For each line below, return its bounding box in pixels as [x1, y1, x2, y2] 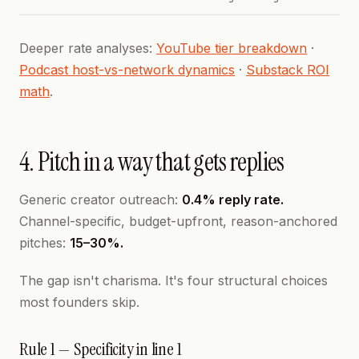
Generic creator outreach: [19, 192, 182, 208]
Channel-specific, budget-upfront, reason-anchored [19, 213, 337, 229]
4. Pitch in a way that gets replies [19, 145, 284, 179]
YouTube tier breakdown [156, 40, 307, 56]
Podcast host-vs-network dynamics [19, 62, 235, 78]
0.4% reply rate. [182, 192, 284, 208]
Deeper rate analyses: [19, 40, 156, 56]
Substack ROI [246, 62, 329, 78]
